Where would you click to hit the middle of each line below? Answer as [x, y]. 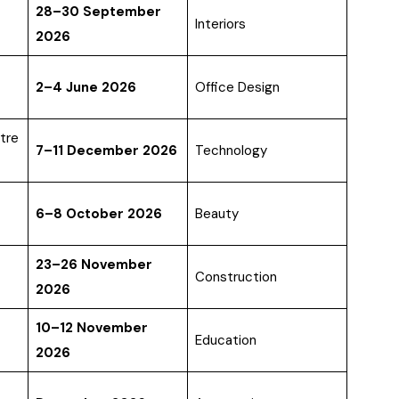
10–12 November [91, 328]
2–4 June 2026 [85, 88]
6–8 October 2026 [98, 214]
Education [225, 341]
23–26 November [94, 265]
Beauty [216, 214]
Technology [231, 151]
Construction [236, 277]
